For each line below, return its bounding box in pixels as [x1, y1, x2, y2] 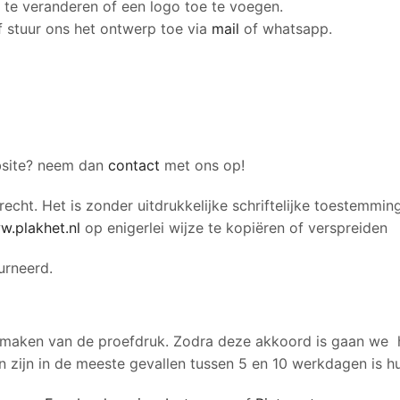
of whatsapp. [239, 19, 332, 37]
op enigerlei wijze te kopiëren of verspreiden [85, 218, 387, 237]
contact [108, 155, 160, 174]
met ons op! [160, 155, 245, 174]
